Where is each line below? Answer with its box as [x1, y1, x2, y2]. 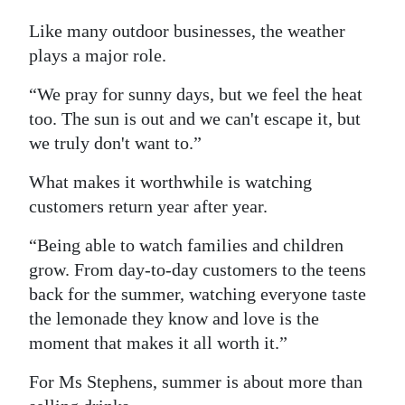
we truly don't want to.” [29, 133, 202, 154]
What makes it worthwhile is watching [29, 172, 312, 193]
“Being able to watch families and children [29, 235, 344, 256]
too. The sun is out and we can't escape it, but [29, 108, 361, 129]
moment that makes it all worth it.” [29, 333, 287, 353]
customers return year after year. [29, 196, 268, 217]
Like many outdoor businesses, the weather [29, 21, 345, 42]
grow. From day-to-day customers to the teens [29, 259, 366, 280]
